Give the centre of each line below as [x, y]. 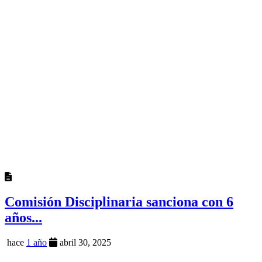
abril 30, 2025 [84, 242]
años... [23, 217]
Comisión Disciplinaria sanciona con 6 [119, 201]
